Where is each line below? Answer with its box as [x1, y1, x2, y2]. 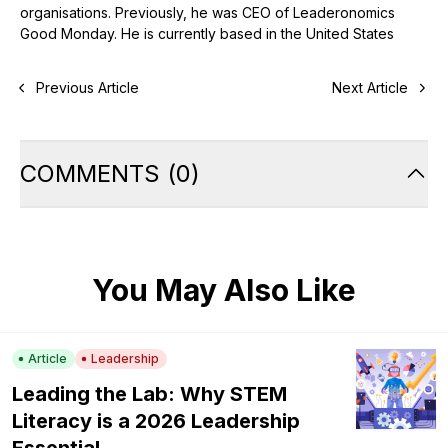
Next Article [332, 79, 408, 97]
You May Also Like [92, 272, 356, 309]
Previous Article [36, 79, 139, 97]
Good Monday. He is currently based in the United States [20, 25, 394, 43]
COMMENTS [20, 159, 160, 189]
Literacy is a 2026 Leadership [12, 409, 300, 434]
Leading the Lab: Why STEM [12, 382, 287, 407]
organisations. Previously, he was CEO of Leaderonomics [20, 4, 395, 22]
